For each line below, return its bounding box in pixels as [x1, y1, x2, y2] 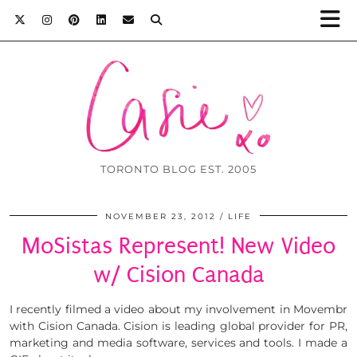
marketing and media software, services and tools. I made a [10, 335, 347, 351]
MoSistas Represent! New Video [22, 233, 335, 260]
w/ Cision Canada [92, 261, 265, 288]
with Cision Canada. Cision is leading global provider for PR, [10, 319, 347, 334]
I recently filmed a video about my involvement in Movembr [10, 302, 347, 317]
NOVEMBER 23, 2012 [105, 211, 216, 222]
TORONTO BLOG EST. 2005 [100, 163, 257, 176]
